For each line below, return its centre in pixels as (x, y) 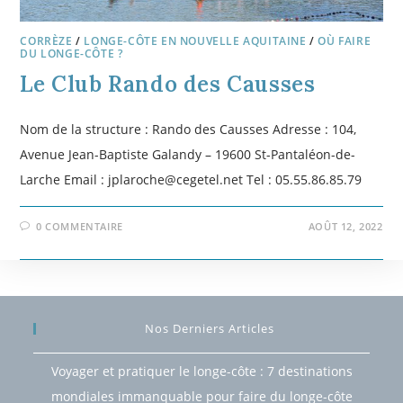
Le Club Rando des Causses (168, 84)
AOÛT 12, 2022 (345, 226)
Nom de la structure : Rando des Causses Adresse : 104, (188, 129)
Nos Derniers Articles (210, 328)
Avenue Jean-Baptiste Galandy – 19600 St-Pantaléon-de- (188, 154)
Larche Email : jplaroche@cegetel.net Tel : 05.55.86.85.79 (191, 179)
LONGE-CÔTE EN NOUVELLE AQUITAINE (195, 40)
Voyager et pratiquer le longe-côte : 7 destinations (201, 371)
